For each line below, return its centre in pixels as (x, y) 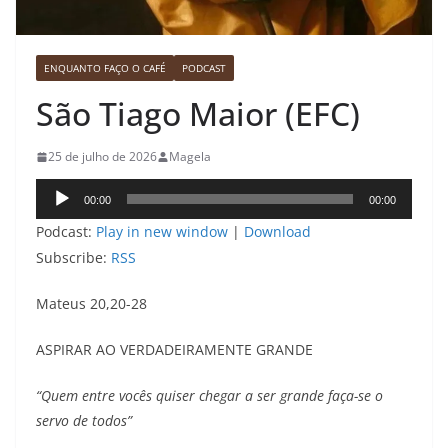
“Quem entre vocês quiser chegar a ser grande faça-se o (209, 396)
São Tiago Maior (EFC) (198, 114)
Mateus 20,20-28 (91, 304)
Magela (190, 157)
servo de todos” (84, 421)
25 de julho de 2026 (102, 157)
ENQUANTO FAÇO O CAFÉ (105, 68)
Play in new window (162, 232)
